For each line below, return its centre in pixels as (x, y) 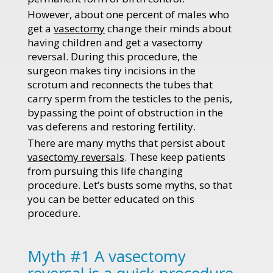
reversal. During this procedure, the (112, 57)
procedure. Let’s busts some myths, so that (130, 185)
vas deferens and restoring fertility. (112, 127)
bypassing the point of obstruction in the (125, 113)
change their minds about (168, 29)
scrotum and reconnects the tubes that (120, 85)
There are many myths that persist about (126, 143)
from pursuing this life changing (105, 171)
